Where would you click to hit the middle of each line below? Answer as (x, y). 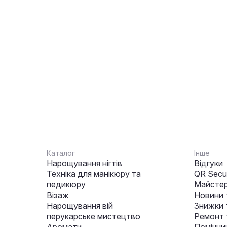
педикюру (66, 184)
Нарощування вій (80, 206)
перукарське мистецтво (93, 216)
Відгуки (209, 163)
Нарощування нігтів (84, 163)
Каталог (61, 153)
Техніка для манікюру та (94, 174)
